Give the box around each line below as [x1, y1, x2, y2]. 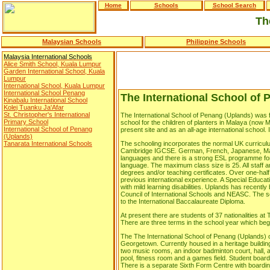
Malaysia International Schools [4, 53, 92, 61]
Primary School [4, 118, 48, 126]
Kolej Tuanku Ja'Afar [4, 104, 64, 111]
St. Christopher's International [4, 111, 90, 119]
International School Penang [4, 89, 85, 97]
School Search [212, 2, 256, 8]
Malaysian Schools [42, 38, 101, 46]
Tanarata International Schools [4, 140, 92, 148]
